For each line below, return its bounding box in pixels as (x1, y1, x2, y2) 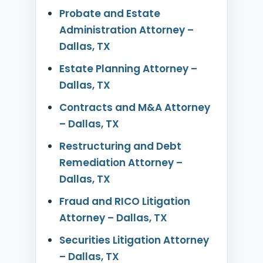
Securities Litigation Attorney (59, 232, 209, 247)
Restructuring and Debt (59, 139, 181, 153)
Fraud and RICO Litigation (59, 194, 190, 208)
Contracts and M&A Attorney (59, 100, 210, 114)
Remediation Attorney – (59, 155, 183, 170)
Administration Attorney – (59, 22, 194, 37)
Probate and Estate (59, 6, 160, 21)
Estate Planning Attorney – (59, 61, 197, 76)
